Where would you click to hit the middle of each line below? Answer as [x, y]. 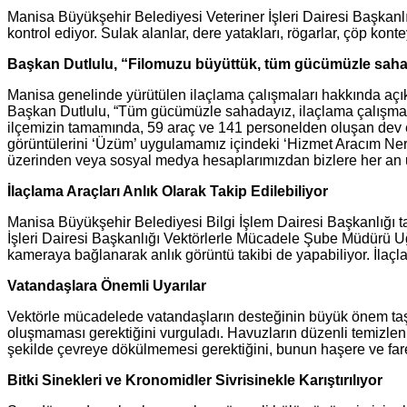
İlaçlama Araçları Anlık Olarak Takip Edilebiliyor [168, 192]
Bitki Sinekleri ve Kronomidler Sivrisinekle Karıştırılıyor [195, 381]
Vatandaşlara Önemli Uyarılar [107, 286]
